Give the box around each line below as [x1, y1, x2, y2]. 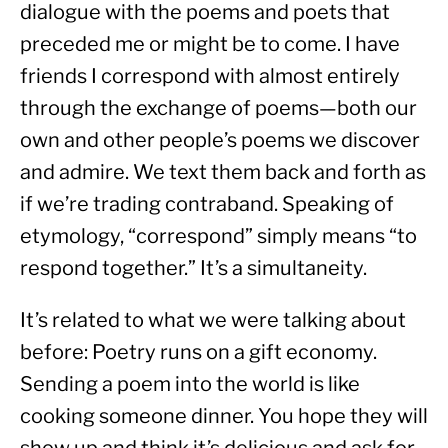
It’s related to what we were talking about [20, 308, 406, 333]
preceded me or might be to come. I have [20, 32, 400, 57]
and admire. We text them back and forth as [20, 160, 426, 185]
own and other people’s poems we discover [20, 128, 420, 153]
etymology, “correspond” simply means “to [20, 224, 417, 249]
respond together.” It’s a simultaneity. [20, 256, 367, 281]
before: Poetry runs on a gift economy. [20, 340, 377, 365]
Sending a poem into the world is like [20, 372, 360, 397]
